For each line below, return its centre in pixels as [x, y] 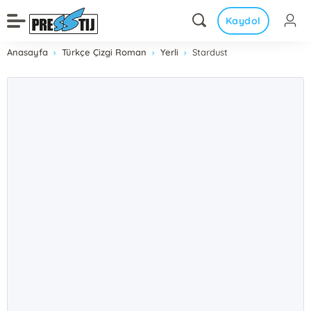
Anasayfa [28, 52]
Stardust [210, 52]
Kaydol [243, 21]
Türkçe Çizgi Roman [104, 52]
